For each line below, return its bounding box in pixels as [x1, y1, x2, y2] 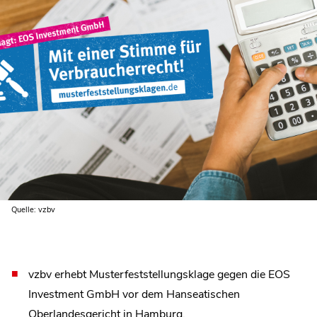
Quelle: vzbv [11, 204, 55, 215]
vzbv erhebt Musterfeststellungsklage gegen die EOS [28, 266, 290, 282]
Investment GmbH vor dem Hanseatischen [28, 286, 240, 302]
